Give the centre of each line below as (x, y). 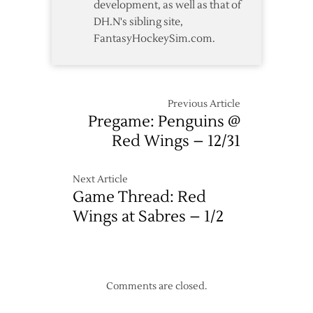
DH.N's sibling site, (138, 22)
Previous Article (204, 104)
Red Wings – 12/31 (176, 141)
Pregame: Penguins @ (164, 122)
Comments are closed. (156, 286)
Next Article (100, 180)
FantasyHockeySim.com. (154, 39)
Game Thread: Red (139, 197)
